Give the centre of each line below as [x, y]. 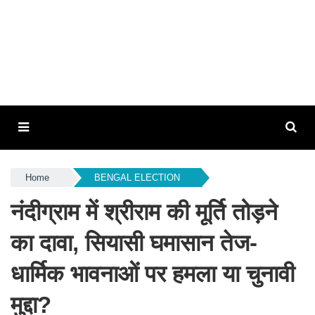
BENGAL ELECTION [137, 178]
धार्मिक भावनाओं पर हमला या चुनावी [153, 274]
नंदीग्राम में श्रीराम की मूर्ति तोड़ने [144, 212]
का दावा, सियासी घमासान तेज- [134, 243]
